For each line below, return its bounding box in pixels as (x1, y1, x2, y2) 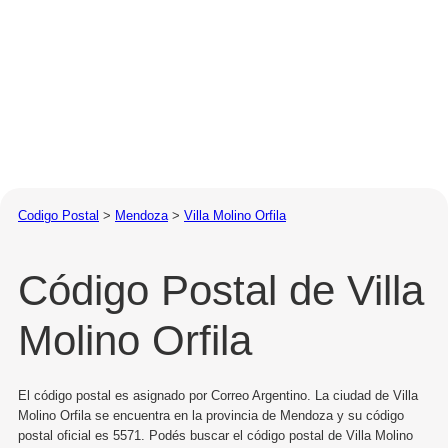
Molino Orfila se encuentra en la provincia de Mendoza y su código (18, 407, 404, 423)
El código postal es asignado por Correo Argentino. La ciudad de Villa (18, 387, 418, 403)
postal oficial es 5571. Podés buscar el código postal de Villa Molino (18, 427, 413, 443)
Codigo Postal (18, 207, 99, 223)
